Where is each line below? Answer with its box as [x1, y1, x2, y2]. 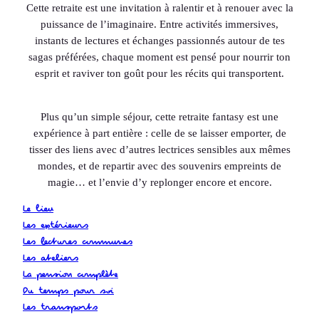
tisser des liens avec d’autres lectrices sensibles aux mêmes [28, 144, 291, 156]
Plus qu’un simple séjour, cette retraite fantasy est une [41, 111, 278, 123]
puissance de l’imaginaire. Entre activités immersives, [41, 19, 278, 31]
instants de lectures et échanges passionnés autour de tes [34, 35, 285, 47]
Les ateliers [23, 253, 78, 264]
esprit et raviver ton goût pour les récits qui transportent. [35, 68, 284, 80]
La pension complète [23, 269, 118, 281]
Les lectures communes [23, 236, 132, 248]
